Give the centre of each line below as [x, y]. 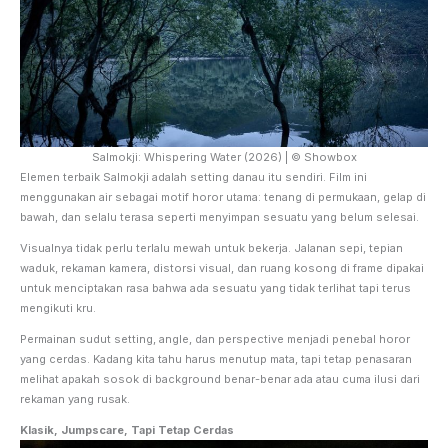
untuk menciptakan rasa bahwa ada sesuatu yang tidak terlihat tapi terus [215, 287]
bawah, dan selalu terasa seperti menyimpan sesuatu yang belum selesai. [219, 216]
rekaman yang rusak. [75, 398]
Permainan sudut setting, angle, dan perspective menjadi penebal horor [215, 338]
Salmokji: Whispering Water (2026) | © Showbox [224, 156]
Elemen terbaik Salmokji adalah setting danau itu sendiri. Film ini [193, 176]
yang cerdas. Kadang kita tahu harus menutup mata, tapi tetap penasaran [216, 358]
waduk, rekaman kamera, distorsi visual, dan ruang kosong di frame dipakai [222, 267]
